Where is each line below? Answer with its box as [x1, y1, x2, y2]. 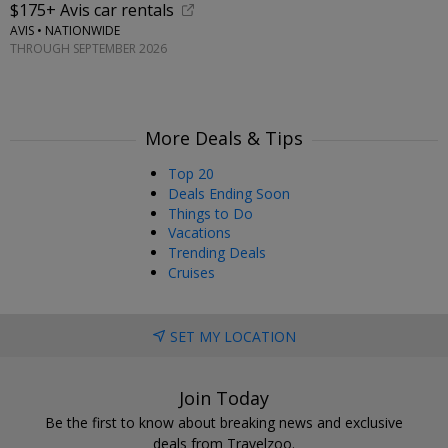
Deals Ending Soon [168, 183, 290, 203]
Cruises [168, 263, 215, 283]
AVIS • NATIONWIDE [10, 22, 120, 40]
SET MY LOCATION [169, 326, 296, 346]
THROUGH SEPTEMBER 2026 [10, 39, 167, 57]
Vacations [168, 223, 231, 243]
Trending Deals [168, 243, 266, 263]
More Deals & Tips [145, 126, 303, 150]
